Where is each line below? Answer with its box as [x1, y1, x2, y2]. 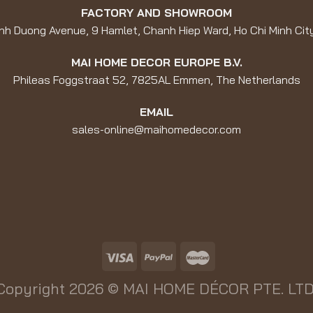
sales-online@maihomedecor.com [72, 122, 241, 136]
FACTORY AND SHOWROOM [81, 6, 232, 20]
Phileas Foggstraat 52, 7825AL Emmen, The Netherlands [13, 73, 300, 87]
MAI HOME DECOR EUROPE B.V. [71, 55, 242, 70]
